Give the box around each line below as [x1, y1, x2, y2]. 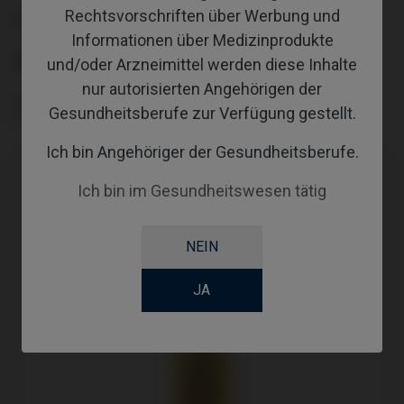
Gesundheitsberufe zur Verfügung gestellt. [48, 103, 356, 123]
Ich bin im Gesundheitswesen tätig [78, 180, 326, 200]
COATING [14, 97, 71, 115]
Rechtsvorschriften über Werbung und [64, 5, 340, 25]
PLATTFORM [14, 11, 91, 28]
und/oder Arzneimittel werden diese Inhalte [47, 54, 357, 74]
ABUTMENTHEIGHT [14, 54, 136, 71]
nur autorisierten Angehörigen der [82, 78, 322, 98]
